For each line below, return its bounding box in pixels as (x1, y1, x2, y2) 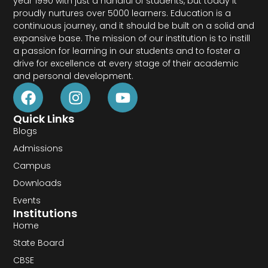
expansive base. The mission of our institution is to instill (13, 32, 251, 45)
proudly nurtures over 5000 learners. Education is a (13, 7, 232, 20)
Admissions (13, 142, 63, 155)
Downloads (13, 177, 62, 190)
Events (13, 194, 41, 207)
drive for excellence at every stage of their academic (13, 57, 239, 70)
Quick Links (13, 111, 75, 127)
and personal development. (13, 70, 134, 83)
